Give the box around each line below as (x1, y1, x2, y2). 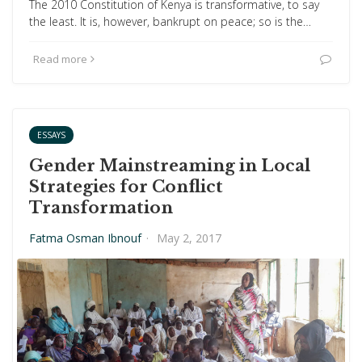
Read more (33, 52, 87, 66)
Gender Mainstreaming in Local (29, 156, 310, 175)
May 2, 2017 (157, 230, 221, 246)
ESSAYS (37, 129, 65, 141)
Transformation (29, 198, 173, 217)
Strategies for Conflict (29, 177, 223, 196)
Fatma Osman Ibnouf (29, 230, 141, 246)
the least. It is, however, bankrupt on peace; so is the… (29, 14, 311, 29)
